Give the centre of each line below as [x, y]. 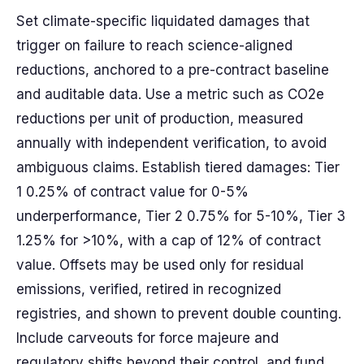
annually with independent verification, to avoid [171, 143]
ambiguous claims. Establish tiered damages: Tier [178, 167]
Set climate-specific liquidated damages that [163, 21]
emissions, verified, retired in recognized [149, 289]
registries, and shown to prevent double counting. [179, 314]
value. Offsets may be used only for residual [160, 265]
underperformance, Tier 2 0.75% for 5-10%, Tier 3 [181, 216]
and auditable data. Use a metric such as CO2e [170, 94]
